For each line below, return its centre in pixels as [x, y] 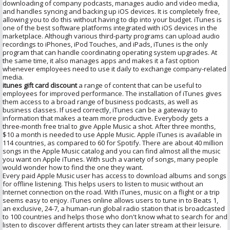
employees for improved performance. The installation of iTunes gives [112, 93]
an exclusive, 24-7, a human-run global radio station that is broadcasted [114, 208]
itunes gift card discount [40, 85]
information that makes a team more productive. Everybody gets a [106, 118]
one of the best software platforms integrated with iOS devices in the [110, 27]
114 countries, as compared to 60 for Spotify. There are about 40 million [113, 142]
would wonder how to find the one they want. [73, 167]
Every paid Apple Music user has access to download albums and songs [114, 175]
